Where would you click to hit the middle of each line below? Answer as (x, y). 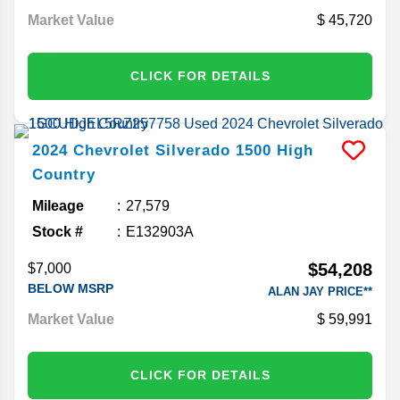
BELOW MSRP (71, 288)
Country (64, 174)
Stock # (58, 231)
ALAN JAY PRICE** (320, 291)
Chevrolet (112, 150)
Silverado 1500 (213, 150)
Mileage (58, 205)
